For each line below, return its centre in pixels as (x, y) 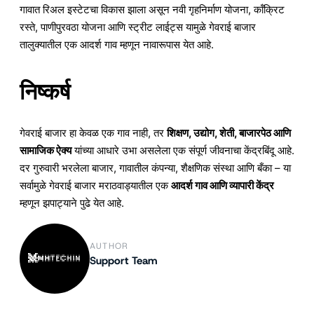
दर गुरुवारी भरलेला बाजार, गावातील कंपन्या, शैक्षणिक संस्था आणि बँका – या (155, 168)
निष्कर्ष (45, 92)
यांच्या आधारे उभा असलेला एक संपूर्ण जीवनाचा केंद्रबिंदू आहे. (183, 150)
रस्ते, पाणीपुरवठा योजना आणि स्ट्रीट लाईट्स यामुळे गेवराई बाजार (138, 27)
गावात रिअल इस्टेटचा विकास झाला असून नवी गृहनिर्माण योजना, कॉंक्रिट (152, 10)
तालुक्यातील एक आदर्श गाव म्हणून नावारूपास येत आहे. (117, 45)
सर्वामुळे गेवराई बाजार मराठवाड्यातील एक (95, 185)
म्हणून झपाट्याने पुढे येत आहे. (72, 203)
